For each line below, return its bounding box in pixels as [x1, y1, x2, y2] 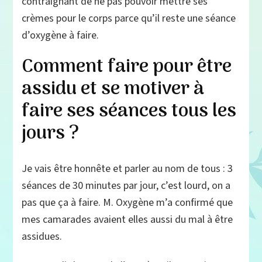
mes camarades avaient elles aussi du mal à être [22, 213, 233, 227]
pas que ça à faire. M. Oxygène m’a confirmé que [22, 196, 233, 210]
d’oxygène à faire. [22, 28, 99, 42]
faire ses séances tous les [22, 96, 237, 127]
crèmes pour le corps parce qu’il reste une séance [22, 11, 236, 25]
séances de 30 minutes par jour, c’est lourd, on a [22, 179, 231, 193]
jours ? [22, 118, 80, 149]
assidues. [22, 230, 63, 244]
